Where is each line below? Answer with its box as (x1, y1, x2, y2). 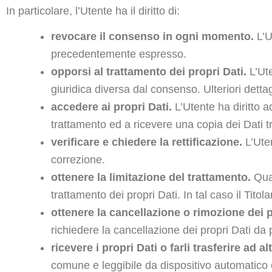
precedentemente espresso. (51, 48, 186, 60)
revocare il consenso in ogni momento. (51, 30, 254, 42)
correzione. (51, 154, 105, 166)
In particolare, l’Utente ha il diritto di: (6, 4, 180, 17)
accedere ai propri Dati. (51, 101, 172, 113)
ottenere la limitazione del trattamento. (51, 171, 251, 183)
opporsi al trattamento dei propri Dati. (51, 66, 246, 78)
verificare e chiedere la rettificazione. (51, 136, 242, 148)
